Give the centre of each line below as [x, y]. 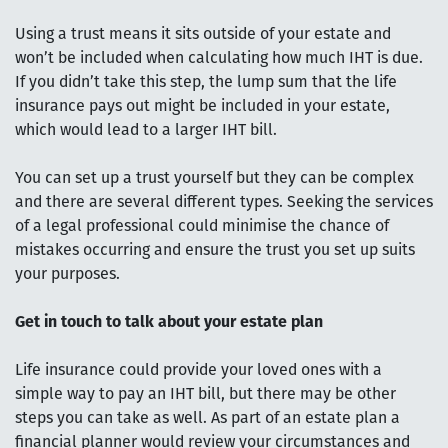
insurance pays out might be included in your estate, [202, 106]
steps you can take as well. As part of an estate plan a [207, 418]
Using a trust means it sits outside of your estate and [203, 34]
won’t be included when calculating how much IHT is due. [219, 58]
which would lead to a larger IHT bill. [146, 130]
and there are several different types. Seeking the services [224, 202]
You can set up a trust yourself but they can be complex [214, 178]
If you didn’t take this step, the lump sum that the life [206, 82]
